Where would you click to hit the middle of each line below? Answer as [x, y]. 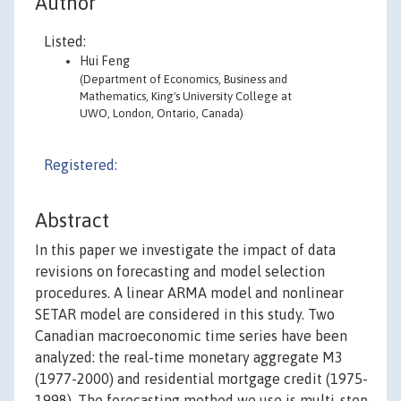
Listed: [65, 41]
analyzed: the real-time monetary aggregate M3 [189, 358]
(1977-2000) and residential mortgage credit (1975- [201, 379]
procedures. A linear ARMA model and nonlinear [189, 293]
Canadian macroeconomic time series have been [191, 336]
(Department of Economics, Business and [183, 79]
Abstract [72, 221]
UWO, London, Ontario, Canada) [162, 113]
